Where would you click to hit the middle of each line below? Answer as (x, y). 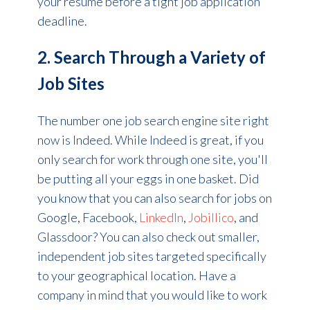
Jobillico (211, 217)
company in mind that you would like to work (152, 294)
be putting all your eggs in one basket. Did (148, 178)
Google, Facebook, (88, 217)
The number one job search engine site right (153, 120)
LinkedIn (161, 217)
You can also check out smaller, (179, 236)
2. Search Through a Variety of (151, 57)
